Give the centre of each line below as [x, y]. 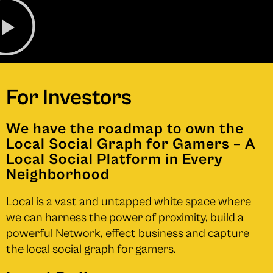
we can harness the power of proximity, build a [125, 218]
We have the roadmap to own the [125, 129]
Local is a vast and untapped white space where [129, 202]
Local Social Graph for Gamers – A [131, 144]
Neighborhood [58, 174]
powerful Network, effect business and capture [128, 233]
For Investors [69, 97]
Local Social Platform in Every [115, 159]
